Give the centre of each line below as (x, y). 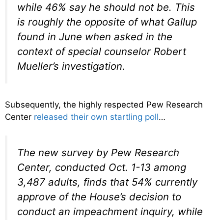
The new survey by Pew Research (98, 153)
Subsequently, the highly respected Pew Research (104, 104)
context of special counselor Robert (102, 52)
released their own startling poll (96, 117)
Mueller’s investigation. (71, 66)
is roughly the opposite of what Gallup (107, 22)
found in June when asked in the (95, 37)
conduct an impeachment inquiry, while (110, 212)
